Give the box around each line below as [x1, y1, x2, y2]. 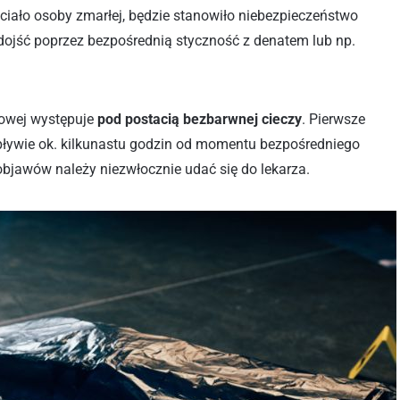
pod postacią [97, 111, 179, 128]
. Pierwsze [302, 111, 365, 128]
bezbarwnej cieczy [183, 111, 302, 128]
